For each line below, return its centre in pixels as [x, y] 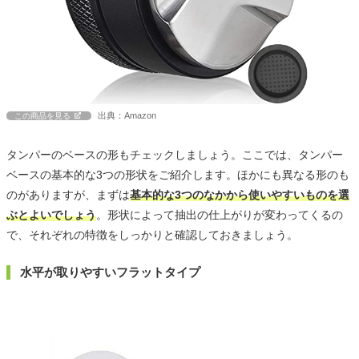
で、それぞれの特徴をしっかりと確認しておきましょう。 [152, 235]
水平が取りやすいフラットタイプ [110, 272]
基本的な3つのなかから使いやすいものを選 [240, 195]
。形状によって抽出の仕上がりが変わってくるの [220, 215]
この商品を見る [42, 116]
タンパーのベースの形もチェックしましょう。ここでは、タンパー [175, 155]
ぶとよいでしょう [51, 215]
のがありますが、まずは [68, 195]
